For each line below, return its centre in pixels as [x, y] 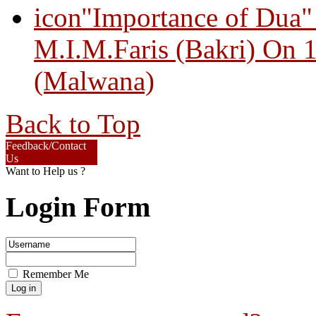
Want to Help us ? [45, 171]
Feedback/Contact [46, 145]
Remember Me [56, 274]
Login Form [78, 207]
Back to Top [73, 123]
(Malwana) [94, 80]
